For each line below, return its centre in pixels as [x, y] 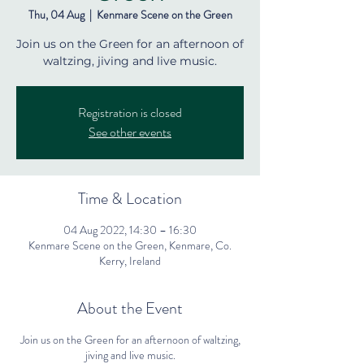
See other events [130, 132]
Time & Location [130, 199]
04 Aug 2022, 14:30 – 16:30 [130, 230]
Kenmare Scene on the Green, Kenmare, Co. [130, 245]
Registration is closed [130, 113]
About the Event [130, 308]
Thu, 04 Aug [56, 15]
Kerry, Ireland [130, 261]
